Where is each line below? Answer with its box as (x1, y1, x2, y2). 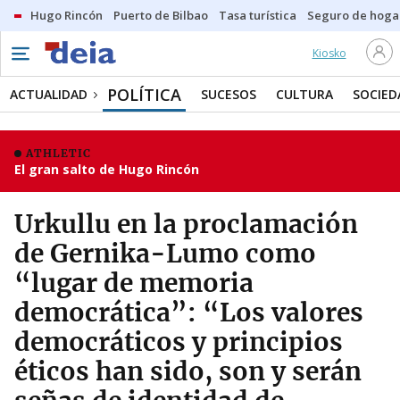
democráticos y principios (14, 326, 343, 358)
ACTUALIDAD (10, 86, 87, 103)
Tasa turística (219, 7, 296, 23)
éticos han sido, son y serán (14, 355, 362, 387)
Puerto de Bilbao (113, 7, 208, 23)
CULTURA (276, 86, 333, 103)
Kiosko (312, 46, 346, 61)
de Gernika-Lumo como (14, 237, 316, 270)
